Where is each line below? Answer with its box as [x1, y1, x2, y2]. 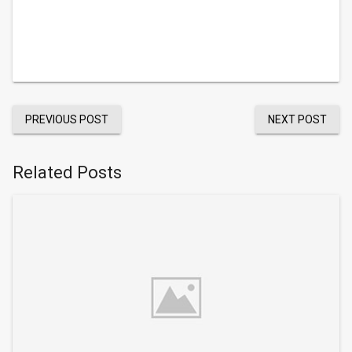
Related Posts [13, 163, 122, 182]
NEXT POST [268, 113, 327, 126]
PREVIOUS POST [25, 113, 108, 126]
